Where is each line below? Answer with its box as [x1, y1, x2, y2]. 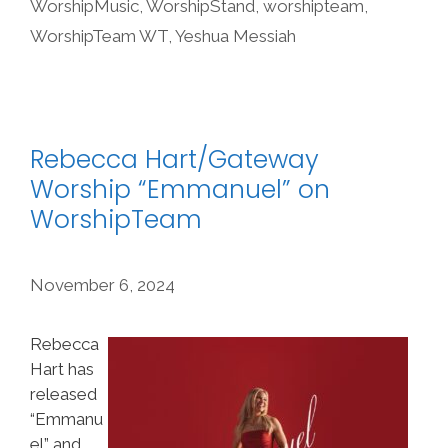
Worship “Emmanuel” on [30, 171, 330, 207]
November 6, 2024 [30, 275, 175, 295]
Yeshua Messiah [175, 25, 296, 46]
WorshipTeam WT [30, 25, 168, 46]
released [30, 384, 97, 404]
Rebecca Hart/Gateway [30, 141, 319, 177]
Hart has [30, 359, 94, 379]
